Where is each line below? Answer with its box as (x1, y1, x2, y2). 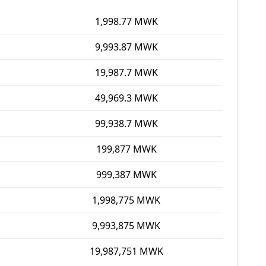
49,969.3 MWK (94, 91, 158, 104)
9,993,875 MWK (92, 219, 160, 232)
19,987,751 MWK (89, 245, 163, 258)
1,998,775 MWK (92, 194, 160, 207)
